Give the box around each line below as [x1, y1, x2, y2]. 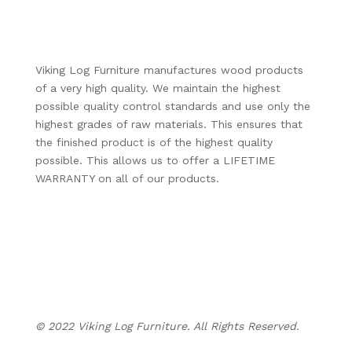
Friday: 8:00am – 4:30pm [35, 260, 170, 273]
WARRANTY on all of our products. [35, 172, 219, 185]
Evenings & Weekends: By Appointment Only [35, 278, 269, 291]
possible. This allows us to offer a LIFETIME [35, 154, 275, 167]
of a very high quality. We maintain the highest [35, 82, 280, 95]
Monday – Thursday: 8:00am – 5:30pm [35, 242, 244, 255]
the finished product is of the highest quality [35, 136, 273, 149]
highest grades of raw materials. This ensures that [35, 118, 302, 131]
